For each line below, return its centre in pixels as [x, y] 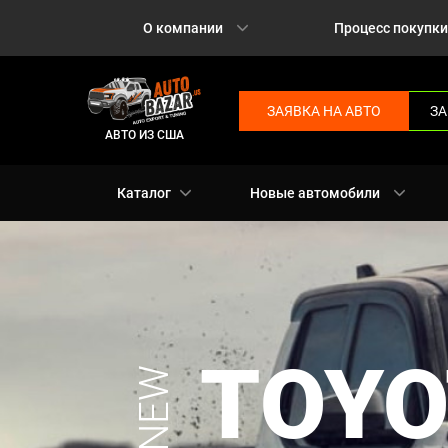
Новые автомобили [314, 193]
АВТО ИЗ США [144, 135]
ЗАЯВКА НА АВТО [324, 110]
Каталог [144, 193]
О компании [182, 28]
